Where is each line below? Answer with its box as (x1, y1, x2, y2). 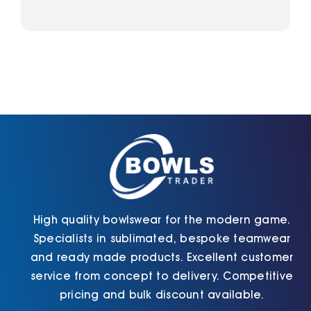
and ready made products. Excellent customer (31, 250, 294, 264)
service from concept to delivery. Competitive (31, 269, 294, 283)
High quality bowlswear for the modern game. (33, 212, 291, 226)
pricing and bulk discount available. (59, 287, 264, 301)
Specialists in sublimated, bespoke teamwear (33, 231, 291, 245)
